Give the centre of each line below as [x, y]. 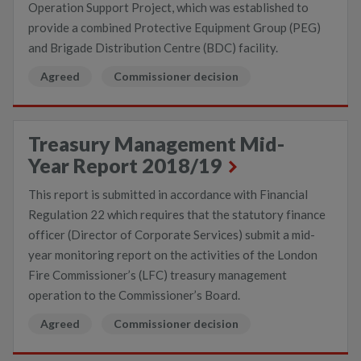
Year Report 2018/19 [125, 165]
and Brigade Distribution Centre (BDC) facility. [153, 48]
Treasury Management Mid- [156, 143]
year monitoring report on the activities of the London [173, 255]
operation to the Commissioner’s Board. [134, 295]
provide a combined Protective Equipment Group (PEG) [174, 27]
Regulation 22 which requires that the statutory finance [177, 214]
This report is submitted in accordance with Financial [168, 194]
